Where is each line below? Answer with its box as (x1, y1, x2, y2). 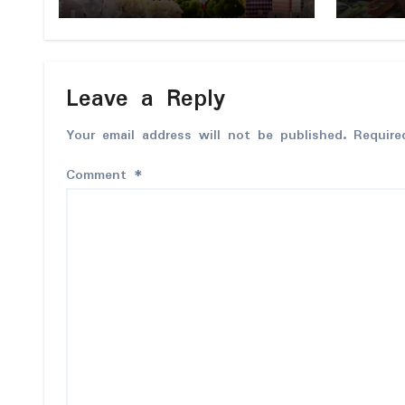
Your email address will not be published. (66, 124, 346, 146)
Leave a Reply (66, 80, 225, 118)
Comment (66, 164, 134, 186)
